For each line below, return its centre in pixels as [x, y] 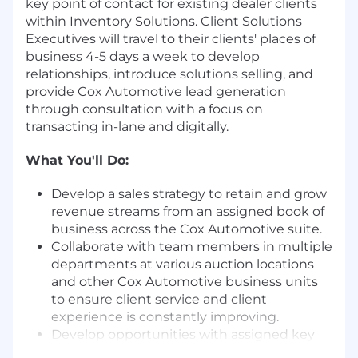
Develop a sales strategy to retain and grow [189, 193]
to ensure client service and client [159, 299]
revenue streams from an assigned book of [188, 211]
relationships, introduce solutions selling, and [169, 74]
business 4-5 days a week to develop [143, 56]
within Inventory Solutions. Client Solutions [164, 21]
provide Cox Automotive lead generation [156, 91]
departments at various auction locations [183, 264]
